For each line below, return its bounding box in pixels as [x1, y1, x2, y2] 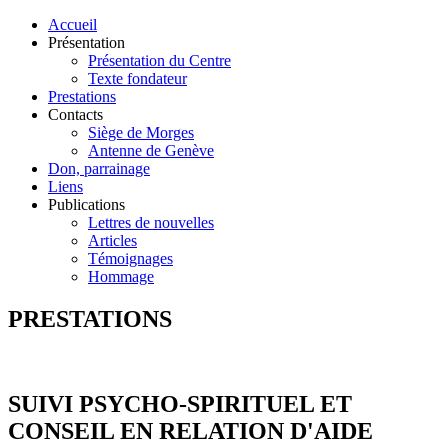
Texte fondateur [88, 70, 187, 87]
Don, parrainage [48, 160, 150, 177]
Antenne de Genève [88, 142, 214, 159]
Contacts [48, 106, 103, 123]
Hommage [88, 268, 154, 285]
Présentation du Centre [88, 52, 231, 69]
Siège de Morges [88, 124, 194, 141]
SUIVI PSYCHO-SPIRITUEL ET [8, 390, 352, 417]
